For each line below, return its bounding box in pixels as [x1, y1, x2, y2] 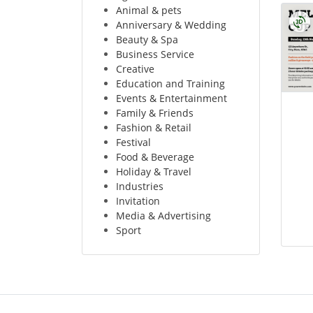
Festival [116, 135, 151, 149]
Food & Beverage [116, 150, 194, 163]
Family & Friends [116, 105, 194, 119]
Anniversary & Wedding [116, 17, 226, 31]
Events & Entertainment [116, 91, 227, 105]
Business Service [116, 47, 194, 61]
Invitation [116, 194, 160, 208]
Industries [116, 179, 163, 193]
